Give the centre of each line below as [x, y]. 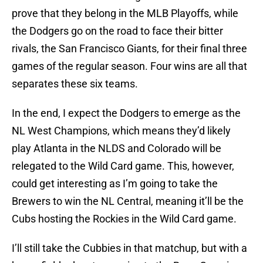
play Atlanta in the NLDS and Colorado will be [117, 149]
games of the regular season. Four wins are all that [129, 66]
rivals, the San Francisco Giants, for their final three [129, 49]
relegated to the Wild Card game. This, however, [123, 166]
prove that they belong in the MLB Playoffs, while [125, 14]
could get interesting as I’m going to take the [115, 184]
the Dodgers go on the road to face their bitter [117, 31]
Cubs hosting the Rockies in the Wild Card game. [124, 219]
